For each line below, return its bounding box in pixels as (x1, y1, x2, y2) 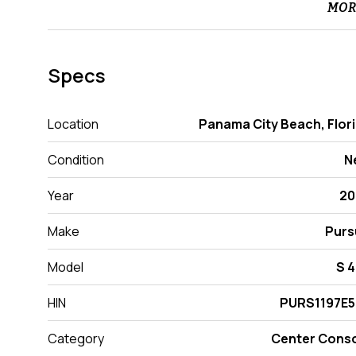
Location (48, 115, 99, 133)
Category (48, 330, 104, 348)
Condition (48, 151, 104, 169)
